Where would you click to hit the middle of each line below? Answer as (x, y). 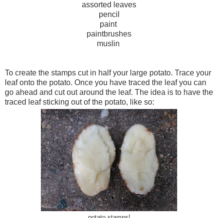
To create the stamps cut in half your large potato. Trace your (108, 73)
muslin (109, 44)
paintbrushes (109, 34)
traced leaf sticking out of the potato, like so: (80, 102)
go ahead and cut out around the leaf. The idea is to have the (109, 92)
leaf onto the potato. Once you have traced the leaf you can (106, 83)
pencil (109, 15)
